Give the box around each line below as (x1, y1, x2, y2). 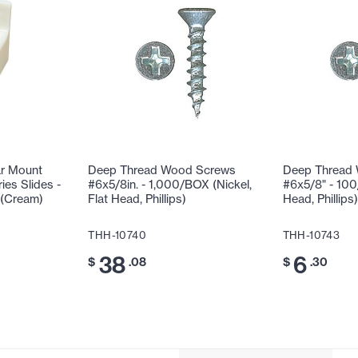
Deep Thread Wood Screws (88, 163, 237, 178)
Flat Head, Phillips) (88, 192, 187, 207)
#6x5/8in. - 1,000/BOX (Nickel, (88, 177, 253, 193)
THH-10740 (88, 229, 146, 242)
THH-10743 (282, 229, 340, 242)
